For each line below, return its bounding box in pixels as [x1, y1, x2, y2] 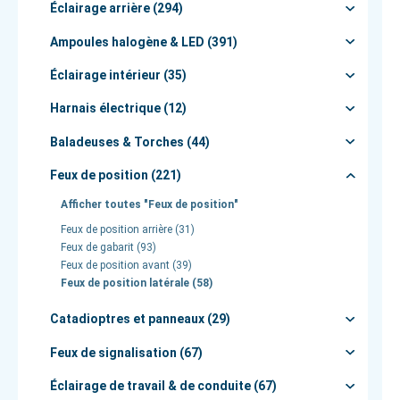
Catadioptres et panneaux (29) [50, 312, 230, 327]
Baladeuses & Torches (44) [50, 134, 210, 149]
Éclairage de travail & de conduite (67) [50, 378, 277, 393]
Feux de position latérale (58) [61, 277, 212, 290]
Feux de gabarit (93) [61, 241, 156, 254]
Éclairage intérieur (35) [50, 67, 187, 82]
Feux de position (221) [50, 167, 181, 182]
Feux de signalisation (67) [50, 345, 203, 360]
